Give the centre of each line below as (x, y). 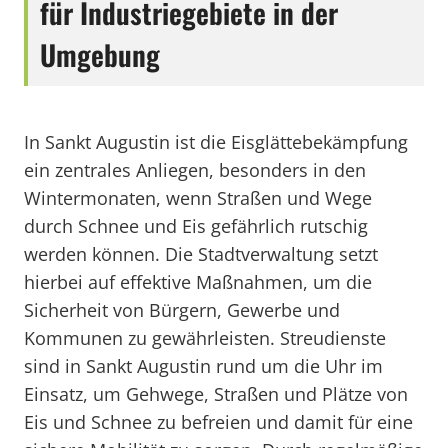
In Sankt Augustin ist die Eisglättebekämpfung (216, 142)
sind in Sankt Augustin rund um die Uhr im (203, 366)
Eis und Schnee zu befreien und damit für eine (218, 422)
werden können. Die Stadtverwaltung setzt (201, 254)
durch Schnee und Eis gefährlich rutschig (196, 226)
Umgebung (100, 54)
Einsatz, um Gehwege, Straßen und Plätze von (216, 394)
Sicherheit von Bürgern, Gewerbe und (182, 310)
